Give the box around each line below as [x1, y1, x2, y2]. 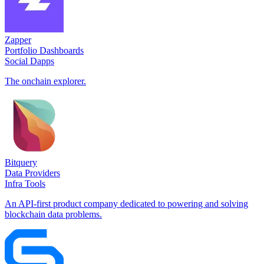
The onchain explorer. [5, 75, 86, 86]
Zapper [5, 34, 31, 45]
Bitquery [5, 157, 37, 167]
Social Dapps [5, 55, 54, 66]
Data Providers [5, 167, 60, 178]
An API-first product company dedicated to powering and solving [5, 198, 248, 209]
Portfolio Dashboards [5, 45, 84, 55]
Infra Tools [5, 178, 45, 189]
